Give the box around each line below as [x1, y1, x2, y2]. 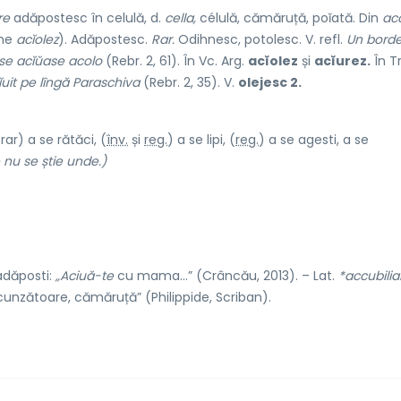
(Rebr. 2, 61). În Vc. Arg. [102, 51, 248, 70]
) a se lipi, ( [167, 130, 235, 149]
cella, [165, 8, 196, 27]
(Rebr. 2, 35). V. [140, 73, 238, 91]
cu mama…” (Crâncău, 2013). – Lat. [114, 266, 338, 285]
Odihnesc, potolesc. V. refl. [175, 30, 346, 48]
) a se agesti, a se [259, 130, 369, 149]
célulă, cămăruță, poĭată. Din [196, 8, 382, 27]
